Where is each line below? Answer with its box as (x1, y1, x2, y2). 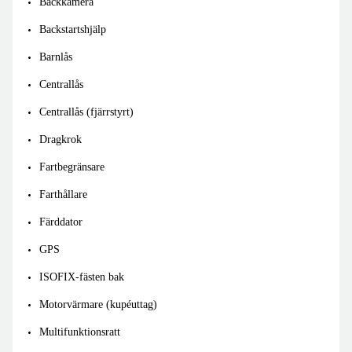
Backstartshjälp (39, 23, 106, 35)
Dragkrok (39, 133, 82, 145)
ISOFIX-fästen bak (39, 270, 124, 283)
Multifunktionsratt (39, 325, 120, 338)
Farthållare (39, 188, 87, 200)
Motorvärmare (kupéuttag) (39, 298, 157, 310)
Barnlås (39, 50, 72, 63)
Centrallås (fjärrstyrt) (39, 105, 134, 118)
